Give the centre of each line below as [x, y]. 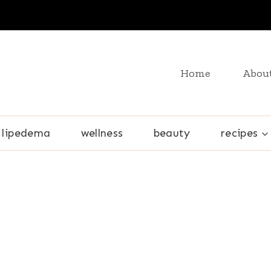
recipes [240, 133]
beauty [172, 133]
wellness [102, 133]
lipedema [26, 133]
